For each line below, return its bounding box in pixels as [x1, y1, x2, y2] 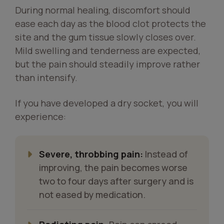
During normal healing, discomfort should [15, 4, 190, 16]
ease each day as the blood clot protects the [15, 17, 206, 29]
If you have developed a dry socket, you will [15, 97, 198, 109]
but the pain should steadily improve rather [15, 58, 200, 70]
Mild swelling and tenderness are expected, [15, 44, 200, 56]
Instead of [143, 148, 188, 160]
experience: [15, 110, 66, 122]
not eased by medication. [39, 188, 145, 200]
